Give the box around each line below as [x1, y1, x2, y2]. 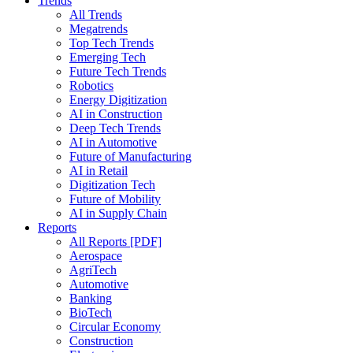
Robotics [69, 79, 113, 92]
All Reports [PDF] [69, 235, 162, 248]
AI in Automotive [69, 136, 157, 149]
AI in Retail [69, 164, 128, 177]
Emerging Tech [69, 50, 146, 64]
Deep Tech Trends [69, 121, 161, 135]
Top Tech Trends [69, 36, 154, 50]
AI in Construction [69, 107, 162, 121]
